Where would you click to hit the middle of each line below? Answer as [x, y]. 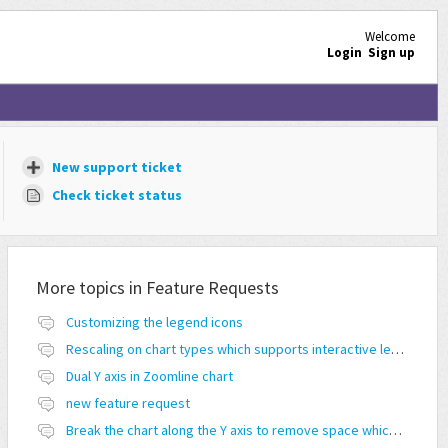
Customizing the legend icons [155, 322]
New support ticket [116, 167]
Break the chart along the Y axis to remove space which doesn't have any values [396, 430]
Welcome [389, 36]
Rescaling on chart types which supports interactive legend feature [398, 349]
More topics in [91, 288]
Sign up [391, 52]
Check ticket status [116, 195]
